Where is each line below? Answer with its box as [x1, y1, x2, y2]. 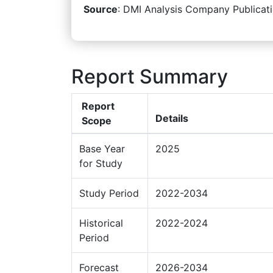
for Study [79, 157, 122, 169]
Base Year [79, 142, 125, 155]
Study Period [79, 186, 139, 199]
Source [83, 2, 118, 15]
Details [155, 112, 188, 124]
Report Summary [71, 64, 228, 88]
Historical [79, 216, 123, 229]
